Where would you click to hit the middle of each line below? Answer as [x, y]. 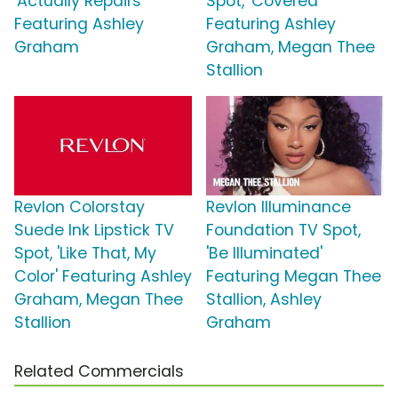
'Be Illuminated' [264, 254]
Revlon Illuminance [279, 207]
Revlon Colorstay [80, 207]
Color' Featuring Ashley [103, 277]
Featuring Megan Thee [294, 277]
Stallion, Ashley [264, 300]
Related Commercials [99, 372]
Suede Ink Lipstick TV [94, 231]
